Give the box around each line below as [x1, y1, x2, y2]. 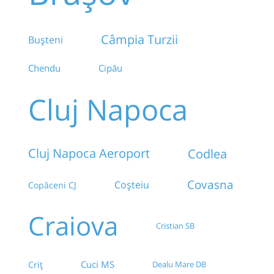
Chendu [28, 62, 61, 75]
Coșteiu [114, 178, 149, 192]
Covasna [187, 176, 234, 193]
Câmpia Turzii [101, 31, 178, 48]
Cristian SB [156, 220, 194, 231]
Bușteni [28, 32, 63, 46]
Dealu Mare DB [152, 259, 206, 270]
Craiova [28, 208, 118, 243]
